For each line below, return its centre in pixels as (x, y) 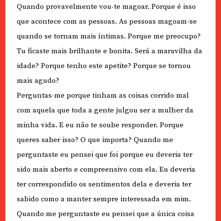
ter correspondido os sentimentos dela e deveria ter (104, 184)
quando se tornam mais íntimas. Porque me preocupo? (109, 36)
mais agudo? (38, 80)
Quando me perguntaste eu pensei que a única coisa (105, 214)
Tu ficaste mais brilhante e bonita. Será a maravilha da (109, 51)
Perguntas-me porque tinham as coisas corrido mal (103, 95)
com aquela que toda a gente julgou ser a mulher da (105, 110)
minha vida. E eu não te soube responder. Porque (100, 125)
